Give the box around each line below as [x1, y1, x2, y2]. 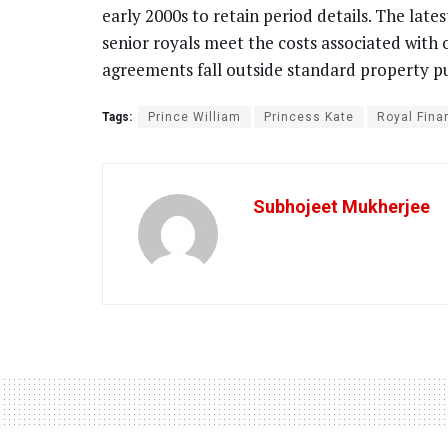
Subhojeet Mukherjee [253, 196, 430, 218]
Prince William [148, 110, 241, 125]
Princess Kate [264, 110, 354, 125]
